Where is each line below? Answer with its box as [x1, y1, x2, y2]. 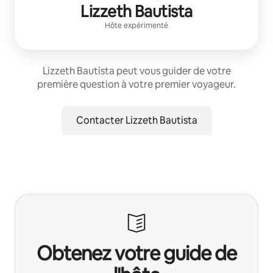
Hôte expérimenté [105, 20, 168, 30]
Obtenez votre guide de [37, 240, 236, 266]
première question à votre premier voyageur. [37, 77, 236, 91]
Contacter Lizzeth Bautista [76, 113, 197, 127]
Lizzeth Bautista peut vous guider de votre [42, 64, 231, 77]
